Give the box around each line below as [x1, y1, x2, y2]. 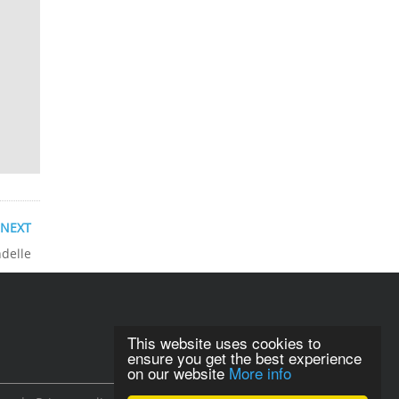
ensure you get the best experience [127, 346, 362, 369]
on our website [127, 362, 229, 384]
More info [229, 362, 291, 384]
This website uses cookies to [127, 331, 321, 354]
